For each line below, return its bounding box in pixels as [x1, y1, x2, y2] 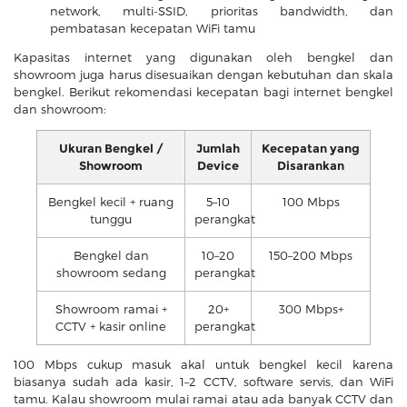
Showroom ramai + [55, 302, 167, 317]
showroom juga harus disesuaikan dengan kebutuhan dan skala [14, 67, 393, 83]
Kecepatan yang [262, 141, 360, 156]
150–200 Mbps [269, 248, 352, 263]
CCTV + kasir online [55, 319, 166, 334]
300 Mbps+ [278, 302, 343, 317]
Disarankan [277, 158, 344, 174]
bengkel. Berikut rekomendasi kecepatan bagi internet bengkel [14, 84, 393, 100]
